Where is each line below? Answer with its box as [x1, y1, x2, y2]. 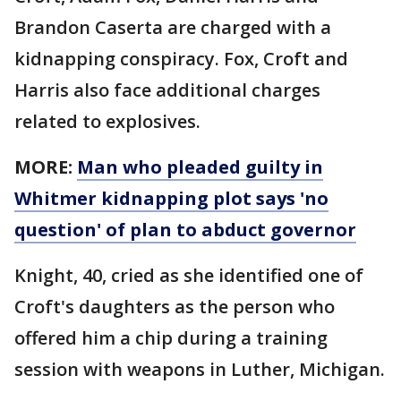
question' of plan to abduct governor [14, 218, 356, 242]
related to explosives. [14, 109, 200, 133]
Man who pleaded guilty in [77, 155, 323, 179]
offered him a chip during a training [14, 326, 328, 350]
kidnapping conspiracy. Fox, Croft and [14, 47, 348, 71]
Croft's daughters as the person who [14, 294, 335, 319]
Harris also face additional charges [14, 78, 320, 102]
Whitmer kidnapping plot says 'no [14, 186, 328, 210]
